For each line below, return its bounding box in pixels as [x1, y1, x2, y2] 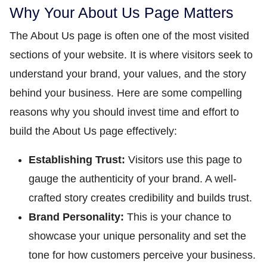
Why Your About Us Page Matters [10, 4, 234, 21]
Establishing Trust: [29, 154, 125, 166]
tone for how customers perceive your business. [29, 249, 256, 261]
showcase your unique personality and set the [29, 230, 246, 242]
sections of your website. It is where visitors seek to [10, 49, 253, 61]
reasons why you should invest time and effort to [10, 106, 239, 118]
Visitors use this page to [125, 154, 242, 166]
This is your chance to [124, 211, 231, 223]
